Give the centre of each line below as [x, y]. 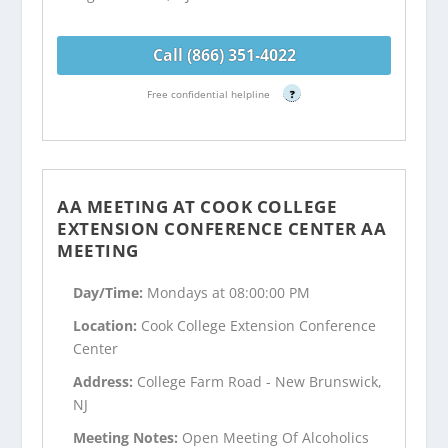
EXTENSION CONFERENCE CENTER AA [222, 228]
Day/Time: [110, 293]
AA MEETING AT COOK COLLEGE [197, 206]
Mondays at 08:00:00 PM [229, 293]
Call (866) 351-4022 [224, 54]
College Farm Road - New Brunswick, [260, 381]
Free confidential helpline [210, 93]
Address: [105, 381]
